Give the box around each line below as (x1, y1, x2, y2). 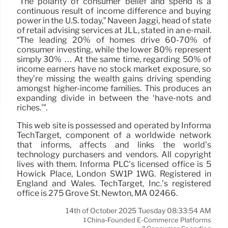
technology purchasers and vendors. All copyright (17, 150, 211, 159)
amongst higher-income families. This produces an (17, 83, 211, 93)
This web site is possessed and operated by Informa (17, 121, 211, 130)
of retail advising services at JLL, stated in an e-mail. (17, 25, 211, 35)
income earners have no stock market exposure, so (17, 64, 211, 74)
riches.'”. (17, 103, 47, 112)
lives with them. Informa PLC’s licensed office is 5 (17, 159, 211, 169)
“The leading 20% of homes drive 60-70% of (17, 35, 211, 45)
